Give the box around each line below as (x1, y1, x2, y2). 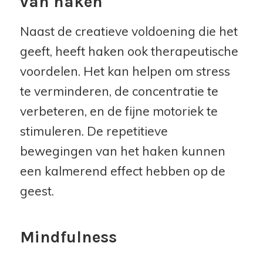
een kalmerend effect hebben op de (19, 163, 225, 178)
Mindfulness (19, 227, 117, 247)
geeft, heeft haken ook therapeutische (19, 43, 238, 59)
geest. (19, 183, 54, 198)
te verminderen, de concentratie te (19, 83, 218, 99)
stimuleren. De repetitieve (19, 123, 168, 139)
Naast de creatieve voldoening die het (19, 23, 238, 39)
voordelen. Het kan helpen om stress (19, 63, 230, 79)
